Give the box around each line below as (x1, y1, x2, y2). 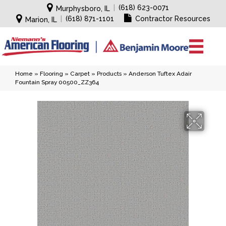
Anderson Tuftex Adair (129, 70, 192, 77)
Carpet (70, 70, 90, 77)
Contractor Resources (135, 15, 210, 23)
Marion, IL (25, 16, 57, 24)
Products (97, 70, 122, 77)
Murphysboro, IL (56, 5, 110, 13)
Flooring (40, 70, 63, 77)
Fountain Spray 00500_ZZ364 (15, 79, 99, 86)
